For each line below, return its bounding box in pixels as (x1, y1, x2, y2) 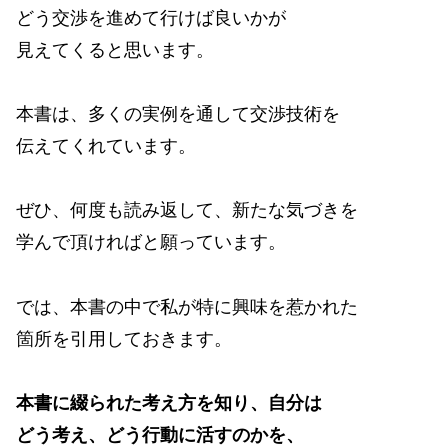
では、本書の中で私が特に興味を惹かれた (16, 296, 358, 317)
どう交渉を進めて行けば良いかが (16, 8, 286, 28)
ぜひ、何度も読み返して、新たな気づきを (16, 200, 358, 221)
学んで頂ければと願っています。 (16, 232, 286, 253)
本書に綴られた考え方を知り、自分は (16, 393, 322, 414)
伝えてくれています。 (16, 136, 196, 156)
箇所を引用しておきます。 (16, 328, 232, 349)
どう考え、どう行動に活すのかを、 (16, 425, 304, 446)
